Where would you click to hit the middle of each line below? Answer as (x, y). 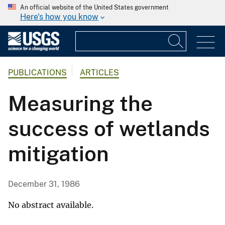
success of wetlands (109, 129)
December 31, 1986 (44, 184)
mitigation (59, 154)
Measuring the (80, 103)
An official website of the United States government (94, 8)
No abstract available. (51, 205)
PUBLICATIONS (37, 73)
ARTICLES (99, 73)
